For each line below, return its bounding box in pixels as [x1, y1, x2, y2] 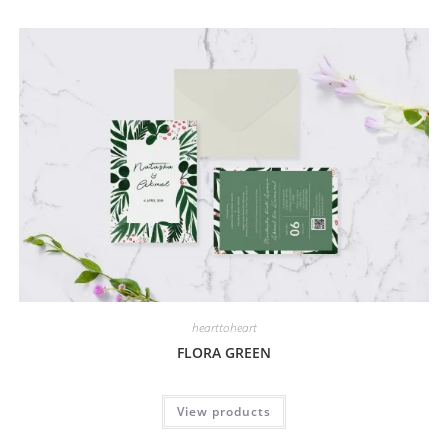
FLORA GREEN [177, 342, 271, 362]
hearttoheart [191, 318, 257, 336]
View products [177, 402, 271, 420]
